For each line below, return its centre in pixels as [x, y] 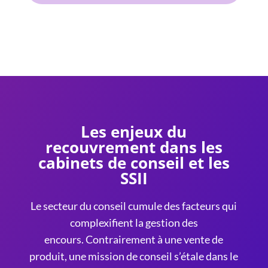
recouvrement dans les [134, 147]
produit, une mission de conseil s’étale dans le [134, 256]
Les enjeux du [134, 132]
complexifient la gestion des [134, 223]
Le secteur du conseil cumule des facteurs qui [134, 206]
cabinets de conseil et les [134, 163]
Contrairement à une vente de [154, 239]
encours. [64, 239]
